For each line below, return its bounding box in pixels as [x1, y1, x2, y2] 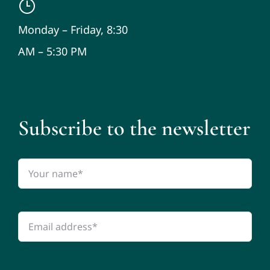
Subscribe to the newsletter [17, 115, 250, 142]
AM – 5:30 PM [17, 44, 87, 59]
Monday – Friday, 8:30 [17, 22, 128, 37]
